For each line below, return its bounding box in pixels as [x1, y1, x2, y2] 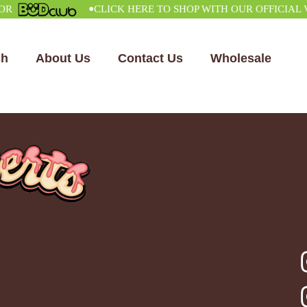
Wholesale [210, 51, 271, 65]
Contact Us [117, 51, 183, 65]
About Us [35, 51, 90, 65]
